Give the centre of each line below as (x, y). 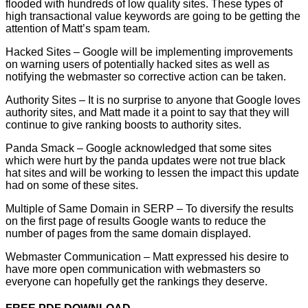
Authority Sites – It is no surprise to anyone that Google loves (153, 100)
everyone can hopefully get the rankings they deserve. (136, 281)
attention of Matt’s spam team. (78, 28)
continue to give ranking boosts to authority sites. (123, 124)
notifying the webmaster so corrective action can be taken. (146, 76)
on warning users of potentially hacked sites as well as (137, 64)
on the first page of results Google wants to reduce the (136, 221)
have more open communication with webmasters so (133, 269)
